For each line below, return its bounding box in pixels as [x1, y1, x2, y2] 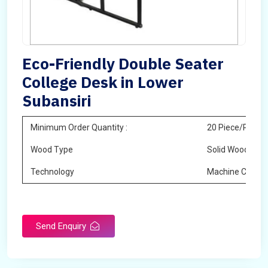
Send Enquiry [36, 221, 89, 232]
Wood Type [31, 145, 73, 154]
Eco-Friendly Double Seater [22, 53, 224, 74]
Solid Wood [207, 145, 249, 154]
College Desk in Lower [22, 72, 184, 92]
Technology [31, 167, 74, 176]
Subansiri [22, 90, 91, 111]
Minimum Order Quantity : [31, 123, 127, 132]
